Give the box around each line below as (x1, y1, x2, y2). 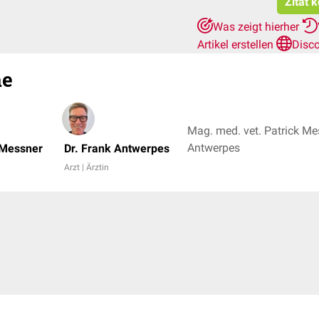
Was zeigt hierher (213, 20, 302, 33)
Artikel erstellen (197, 38, 276, 51)
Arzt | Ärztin (64, 162, 109, 172)
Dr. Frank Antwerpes (64, 142, 169, 155)
